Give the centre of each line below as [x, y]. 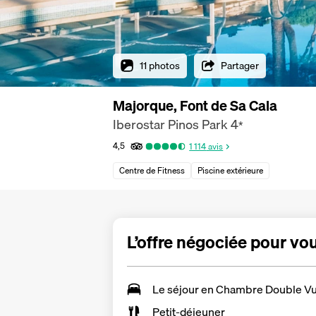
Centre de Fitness [152, 170]
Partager [240, 65]
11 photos [160, 65]
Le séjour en [184, 289]
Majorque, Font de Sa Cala [195, 105]
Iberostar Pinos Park [170, 124]
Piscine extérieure [230, 170]
